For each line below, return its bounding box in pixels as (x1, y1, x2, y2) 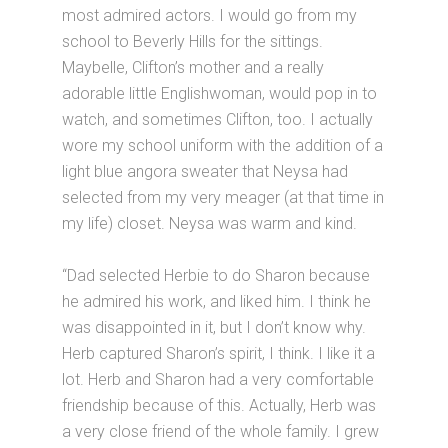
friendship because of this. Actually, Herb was (62, 396, 377, 415)
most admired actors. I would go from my (62, 6, 358, 25)
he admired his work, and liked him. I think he (62, 292, 372, 311)
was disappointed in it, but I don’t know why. (62, 318, 367, 337)
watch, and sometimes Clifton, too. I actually (62, 110, 374, 129)
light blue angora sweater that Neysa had (62, 162, 349, 181)
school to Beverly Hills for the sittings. (62, 32, 324, 51)
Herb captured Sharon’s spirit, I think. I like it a (62, 344, 376, 363)
